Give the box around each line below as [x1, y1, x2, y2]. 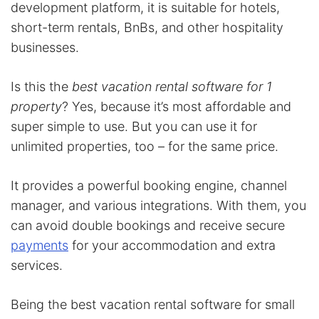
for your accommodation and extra [68, 237, 276, 253]
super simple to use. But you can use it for [11, 118, 257, 134]
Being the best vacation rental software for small [11, 296, 295, 312]
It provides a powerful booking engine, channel [11, 177, 287, 193]
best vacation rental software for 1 [72, 78, 272, 94]
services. [11, 257, 63, 273]
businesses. [11, 39, 79, 55]
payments [11, 237, 68, 253]
